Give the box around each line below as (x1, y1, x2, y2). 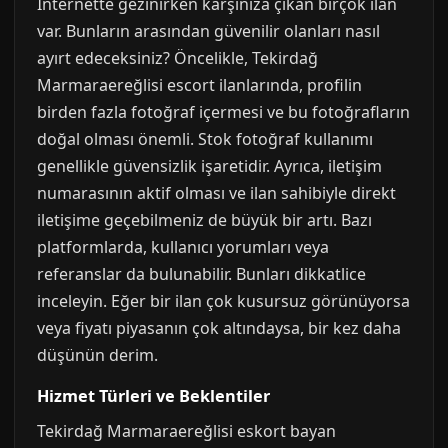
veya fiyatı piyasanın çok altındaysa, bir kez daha (37, 317, 401, 339)
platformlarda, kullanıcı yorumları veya (37, 236, 329, 258)
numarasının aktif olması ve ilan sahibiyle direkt (37, 182, 396, 204)
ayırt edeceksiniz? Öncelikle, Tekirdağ (37, 47, 318, 69)
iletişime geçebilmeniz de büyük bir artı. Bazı (37, 209, 372, 231)
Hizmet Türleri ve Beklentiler (37, 385, 270, 407)
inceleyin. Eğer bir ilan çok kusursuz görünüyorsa (37, 290, 410, 312)
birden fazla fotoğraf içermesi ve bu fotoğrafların (37, 101, 410, 123)
